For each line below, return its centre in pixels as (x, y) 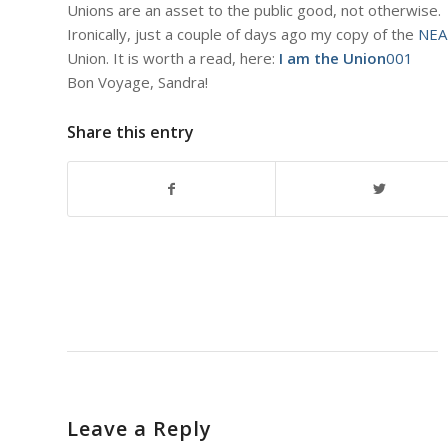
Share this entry (130, 132)
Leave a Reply (139, 429)
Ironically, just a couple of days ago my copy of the (242, 34)
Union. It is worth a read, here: (173, 58)
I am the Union (332, 58)
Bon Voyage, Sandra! (137, 82)
